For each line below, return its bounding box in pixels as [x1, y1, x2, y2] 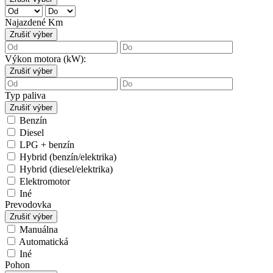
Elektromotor [17, 176, 70, 187]
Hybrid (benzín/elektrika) [17, 152, 116, 163]
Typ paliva [5, 90, 46, 101]
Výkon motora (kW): [5, 54, 86, 65]
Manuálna [17, 224, 58, 235]
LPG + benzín [17, 140, 74, 151]
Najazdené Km [5, 17, 63, 28]
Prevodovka [5, 199, 51, 210]
